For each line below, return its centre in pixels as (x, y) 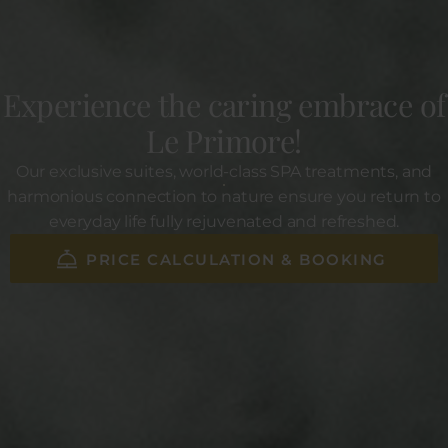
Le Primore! (224, 141)
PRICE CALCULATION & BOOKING (236, 260)
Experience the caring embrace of (224, 105)
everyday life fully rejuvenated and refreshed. (224, 222)
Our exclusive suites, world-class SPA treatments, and (224, 172)
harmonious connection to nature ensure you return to (224, 197)
